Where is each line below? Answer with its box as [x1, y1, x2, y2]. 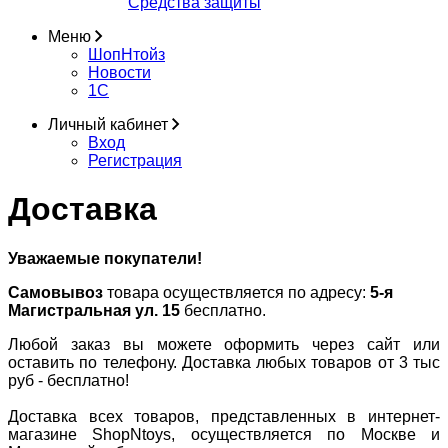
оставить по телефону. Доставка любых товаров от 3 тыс [8, 353, 440, 371]
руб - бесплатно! [8, 371, 129, 389]
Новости [88, 64, 151, 81]
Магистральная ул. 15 [8, 301, 184, 319]
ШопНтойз [88, 46, 165, 63]
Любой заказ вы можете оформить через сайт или [8, 335, 440, 353]
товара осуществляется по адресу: [103, 283, 370, 301]
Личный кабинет [48, 116, 172, 133]
